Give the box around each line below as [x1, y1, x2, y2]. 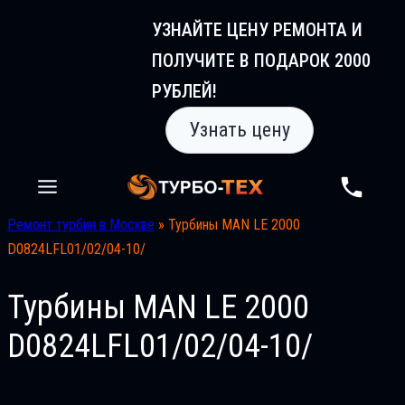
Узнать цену [189, 118, 290, 141]
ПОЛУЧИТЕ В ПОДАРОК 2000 [152, 50, 371, 71]
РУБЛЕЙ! [152, 80, 217, 102]
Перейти [6, 10, 56, 27]
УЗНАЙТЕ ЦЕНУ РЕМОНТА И [152, 19, 363, 41]
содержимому [6, 59, 90, 76]
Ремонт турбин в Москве [7, 216, 155, 233]
